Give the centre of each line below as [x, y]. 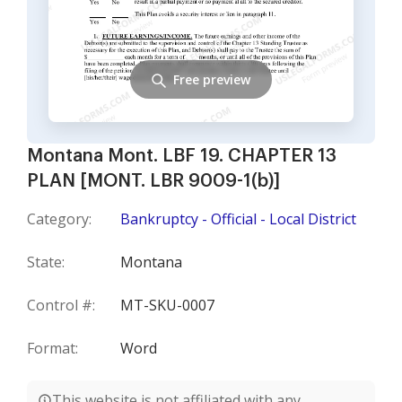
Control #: [61, 305]
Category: [59, 219]
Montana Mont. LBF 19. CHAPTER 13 [182, 156]
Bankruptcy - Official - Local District [238, 219]
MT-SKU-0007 [167, 305]
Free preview [212, 79]
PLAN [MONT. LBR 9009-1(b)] [153, 181]
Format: [52, 348]
